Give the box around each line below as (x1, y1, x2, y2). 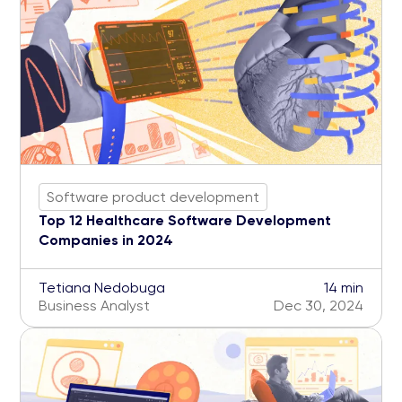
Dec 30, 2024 (274, 297, 363, 315)
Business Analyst (39, 297, 150, 315)
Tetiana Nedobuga (39, 279, 165, 297)
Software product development (47, 188, 259, 205)
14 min (324, 279, 363, 297)
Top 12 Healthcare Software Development (39, 212, 331, 230)
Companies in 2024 (39, 232, 173, 249)
